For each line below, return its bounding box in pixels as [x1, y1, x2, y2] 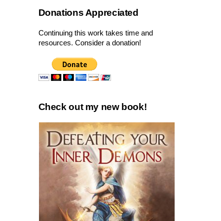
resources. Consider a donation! [38, 38, 141, 47]
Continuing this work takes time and [38, 28, 153, 37]
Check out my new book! [38, 102, 147, 112]
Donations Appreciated [38, 7, 139, 18]
